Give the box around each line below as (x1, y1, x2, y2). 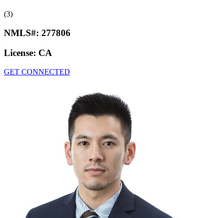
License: (4, 47, 38, 58)
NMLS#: (4, 28, 41, 38)
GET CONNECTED (4, 67, 70, 76)
